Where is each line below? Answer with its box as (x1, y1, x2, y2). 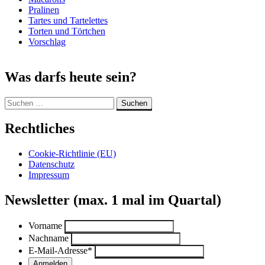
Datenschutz (28, 159, 75, 170)
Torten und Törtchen (28, 25, 105, 36)
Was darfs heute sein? (5, 69, 137, 85)
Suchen (4, 96, 32, 106)
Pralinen (28, 4, 59, 15)
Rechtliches (5, 121, 75, 137)
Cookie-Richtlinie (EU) (28, 148, 116, 159)
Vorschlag (28, 36, 66, 47)
